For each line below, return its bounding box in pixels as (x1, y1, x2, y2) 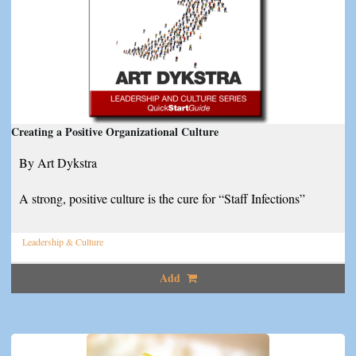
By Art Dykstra (19, 153, 97, 171)
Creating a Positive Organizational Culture (11, 123, 219, 141)
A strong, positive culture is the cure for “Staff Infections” (19, 189, 305, 207)
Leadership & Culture (22, 235, 103, 249)
